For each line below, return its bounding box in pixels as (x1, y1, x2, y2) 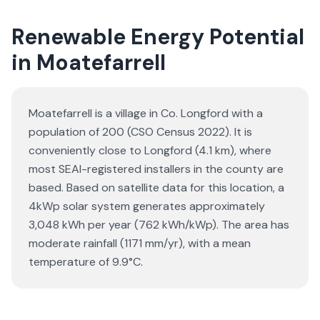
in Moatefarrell (11, 49, 166, 76)
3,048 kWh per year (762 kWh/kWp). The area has (29, 217, 289, 232)
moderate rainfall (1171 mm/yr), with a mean (29, 236, 251, 251)
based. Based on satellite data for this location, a (29, 180, 284, 195)
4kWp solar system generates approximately (29, 199, 265, 214)
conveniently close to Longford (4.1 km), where (29, 143, 271, 158)
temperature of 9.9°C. (29, 254, 143, 269)
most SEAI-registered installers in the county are (29, 161, 284, 176)
